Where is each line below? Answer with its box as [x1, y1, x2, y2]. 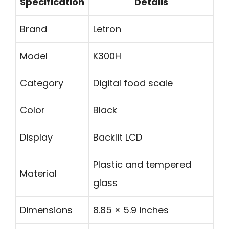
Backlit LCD [93, 131, 142, 144]
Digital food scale [93, 77, 173, 90]
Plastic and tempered [93, 158, 191, 171]
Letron [93, 22, 121, 36]
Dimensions [20, 203, 73, 217]
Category [20, 77, 63, 90]
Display [20, 131, 53, 144]
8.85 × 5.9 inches [93, 203, 169, 217]
